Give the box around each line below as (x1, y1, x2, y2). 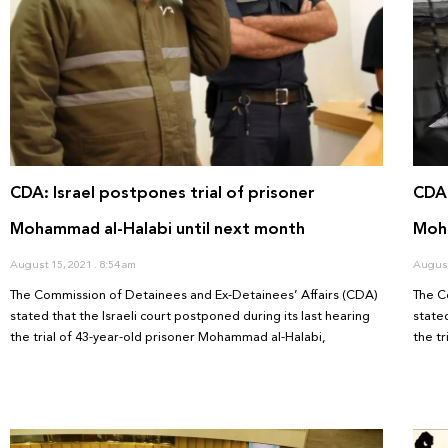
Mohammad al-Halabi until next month (10, 214, 305, 244)
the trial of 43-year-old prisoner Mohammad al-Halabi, (10, 326, 326, 349)
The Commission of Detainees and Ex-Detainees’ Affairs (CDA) (10, 284, 378, 307)
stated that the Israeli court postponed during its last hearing (10, 305, 370, 328)
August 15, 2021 (10, 255, 94, 275)
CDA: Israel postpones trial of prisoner (10, 178, 315, 208)
